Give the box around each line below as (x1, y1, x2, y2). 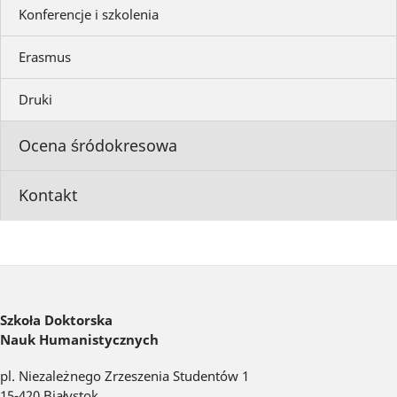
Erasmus (19, 48, 71, 66)
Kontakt (19, 184, 78, 206)
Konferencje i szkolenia (19, 5, 159, 24)
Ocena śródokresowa (19, 135, 177, 157)
